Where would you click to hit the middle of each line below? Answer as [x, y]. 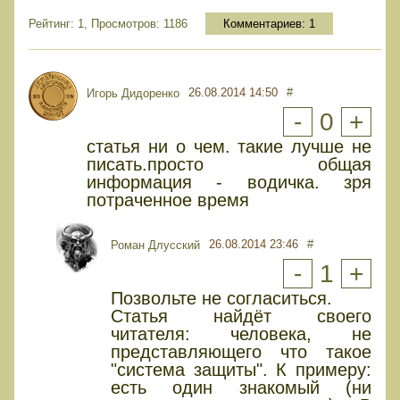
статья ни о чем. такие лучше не [229, 147]
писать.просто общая [229, 165]
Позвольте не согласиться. [221, 299]
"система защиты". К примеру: [241, 370]
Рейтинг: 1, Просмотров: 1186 [108, 24]
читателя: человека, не [241, 334]
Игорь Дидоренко [133, 94]
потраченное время [168, 200]
